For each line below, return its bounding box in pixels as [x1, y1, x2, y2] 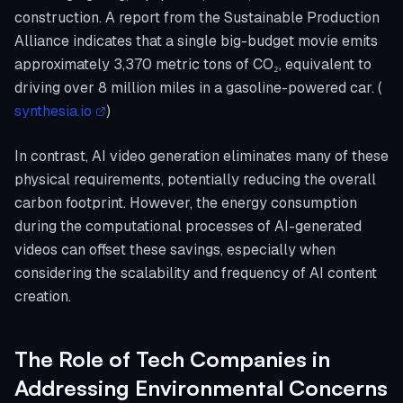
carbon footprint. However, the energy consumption [14, 193, 357, 212]
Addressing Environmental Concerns [14, 374, 388, 401]
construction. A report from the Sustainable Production [14, 8, 380, 27]
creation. [14, 287, 71, 306]
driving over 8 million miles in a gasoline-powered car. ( [14, 78, 381, 97]
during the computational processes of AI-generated [14, 217, 362, 236]
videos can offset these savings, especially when [14, 240, 336, 259]
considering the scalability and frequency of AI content [14, 264, 377, 282]
